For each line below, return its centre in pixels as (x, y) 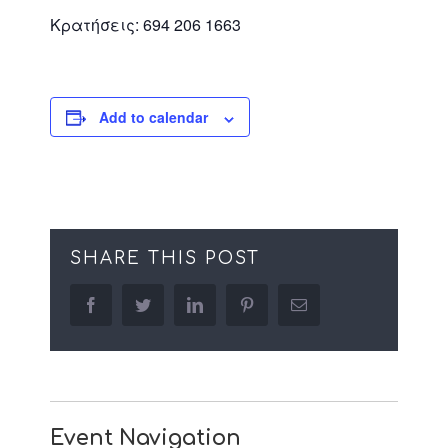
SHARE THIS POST (165, 259)
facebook (127, 304)
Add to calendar (153, 117)
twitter (170, 304)
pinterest (280, 304)
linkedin (227, 304)
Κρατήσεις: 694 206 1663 (145, 25)
